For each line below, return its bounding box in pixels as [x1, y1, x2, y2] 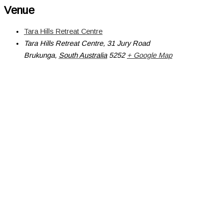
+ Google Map [127, 51, 172, 59]
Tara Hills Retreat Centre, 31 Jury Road [24, 39, 150, 47]
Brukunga [24, 51, 55, 59]
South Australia [59, 51, 107, 59]
